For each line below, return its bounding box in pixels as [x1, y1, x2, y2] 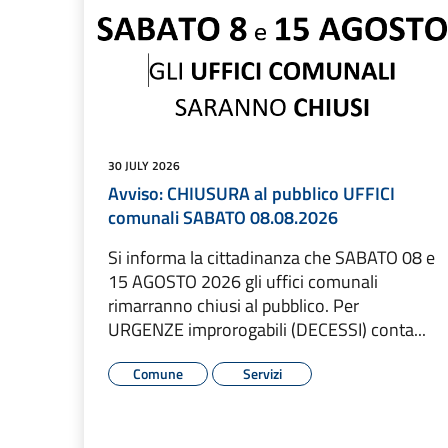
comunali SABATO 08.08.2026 [108, 203, 338, 231]
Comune [133, 362, 183, 384]
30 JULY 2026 [108, 155, 180, 175]
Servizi [242, 362, 282, 384]
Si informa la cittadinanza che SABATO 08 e [108, 243, 435, 271]
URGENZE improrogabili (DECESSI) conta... [108, 315, 426, 343]
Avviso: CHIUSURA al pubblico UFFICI [108, 179, 395, 207]
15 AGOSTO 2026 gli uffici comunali [108, 267, 378, 295]
